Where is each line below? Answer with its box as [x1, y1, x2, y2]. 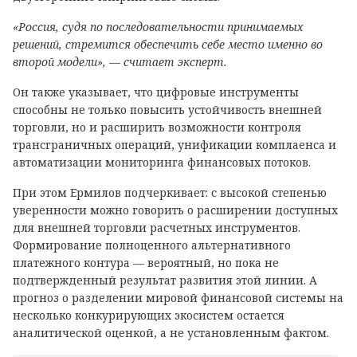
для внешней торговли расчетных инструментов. [13, 220, 300, 235]
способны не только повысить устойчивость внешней [13, 102, 322, 117]
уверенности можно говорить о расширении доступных [13, 202, 338, 218]
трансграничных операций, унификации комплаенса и [13, 137, 336, 152]
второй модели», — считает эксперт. [13, 54, 227, 69]
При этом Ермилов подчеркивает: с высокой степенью [13, 185, 327, 200]
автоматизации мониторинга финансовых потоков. [13, 155, 311, 170]
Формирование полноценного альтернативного [13, 237, 291, 253]
